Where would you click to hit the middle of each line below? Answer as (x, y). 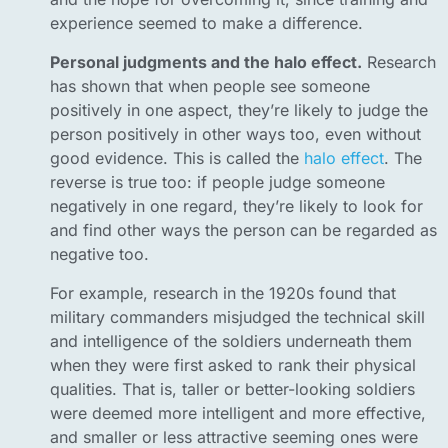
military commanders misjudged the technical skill (237, 317)
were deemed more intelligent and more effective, (238, 413)
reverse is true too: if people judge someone (217, 182)
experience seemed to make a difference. (206, 23)
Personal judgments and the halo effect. (206, 62)
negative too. (99, 254)
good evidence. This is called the (177, 158)
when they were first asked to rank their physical (233, 365)
